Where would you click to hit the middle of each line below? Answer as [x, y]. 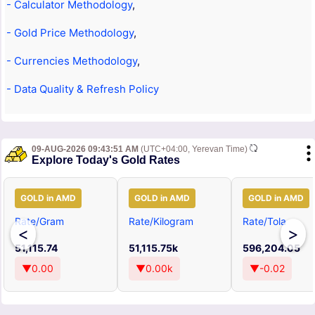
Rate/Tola [264, 221]
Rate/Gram [39, 221]
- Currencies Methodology [72, 61]
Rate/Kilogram [161, 221]
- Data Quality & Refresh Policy [83, 89]
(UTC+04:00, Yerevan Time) [194, 149]
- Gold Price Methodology [70, 33]
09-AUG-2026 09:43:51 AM [85, 149]
